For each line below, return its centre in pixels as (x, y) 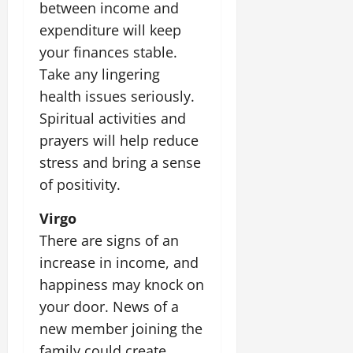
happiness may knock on (122, 284)
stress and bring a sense (120, 162)
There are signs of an (109, 240)
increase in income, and (119, 262)
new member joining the (121, 328)
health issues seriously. (117, 96)
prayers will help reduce (119, 140)
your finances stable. (108, 52)
